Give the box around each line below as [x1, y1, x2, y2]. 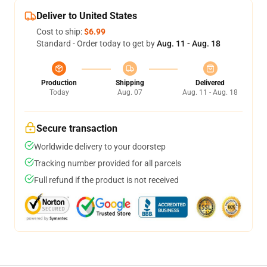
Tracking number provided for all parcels [34, 159, 181, 168]
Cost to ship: [36, 27, 84, 36]
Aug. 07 [117, 88, 142, 97]
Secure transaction [36, 123, 117, 134]
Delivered [195, 79, 225, 87]
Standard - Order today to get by [36, 39, 157, 48]
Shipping [115, 79, 144, 87]
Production [41, 79, 77, 87]
